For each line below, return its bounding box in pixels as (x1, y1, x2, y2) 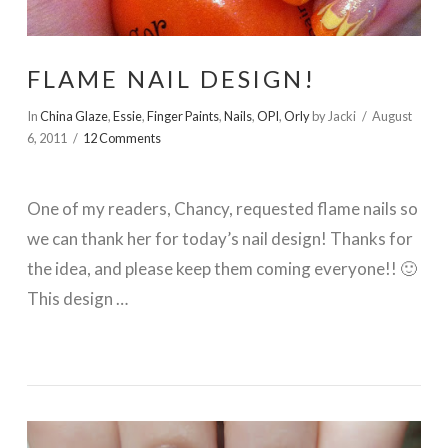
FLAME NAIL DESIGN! (26, 64, 316, 93)
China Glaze (39, 107, 108, 124)
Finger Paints (146, 107, 219, 124)
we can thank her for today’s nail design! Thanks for (26, 227, 413, 249)
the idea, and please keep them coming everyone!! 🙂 (26, 257, 417, 279)
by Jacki (309, 107, 356, 124)
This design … (26, 287, 128, 309)
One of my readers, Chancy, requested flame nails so (26, 197, 418, 219)
